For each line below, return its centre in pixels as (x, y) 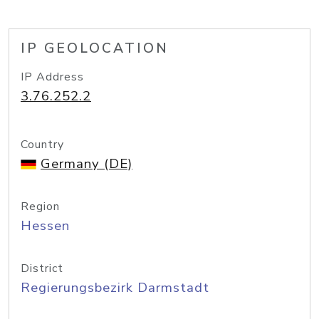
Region (40, 206)
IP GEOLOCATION (95, 48)
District (42, 268)
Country (42, 145)
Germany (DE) (87, 164)
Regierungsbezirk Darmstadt (115, 288)
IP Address (52, 77)
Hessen (45, 226)
